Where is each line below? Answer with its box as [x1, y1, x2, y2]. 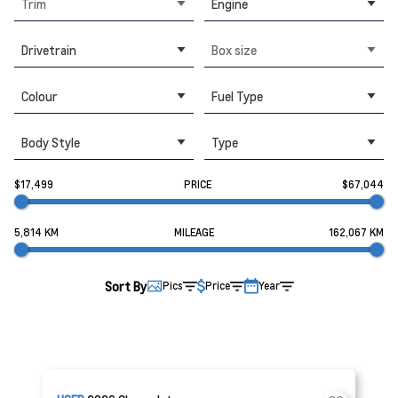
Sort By [104, 278, 147, 294]
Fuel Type [211, 87, 263, 104]
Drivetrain [21, 41, 76, 58]
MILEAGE [173, 226, 214, 239]
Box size [211, 41, 257, 58]
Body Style [21, 133, 80, 150]
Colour [21, 87, 58, 104]
